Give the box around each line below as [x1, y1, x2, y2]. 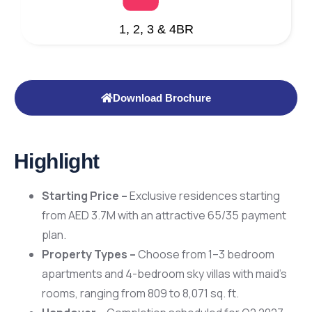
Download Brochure [113, 92, 211, 104]
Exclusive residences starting [127, 188, 280, 204]
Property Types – [42, 247, 136, 263]
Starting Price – [42, 188, 127, 204]
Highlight [14, 150, 100, 173]
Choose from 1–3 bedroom [136, 247, 274, 263]
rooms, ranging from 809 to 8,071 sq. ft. [42, 286, 239, 302]
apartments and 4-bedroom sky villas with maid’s [42, 266, 287, 282]
